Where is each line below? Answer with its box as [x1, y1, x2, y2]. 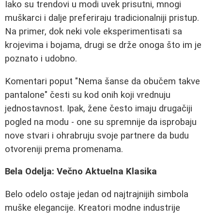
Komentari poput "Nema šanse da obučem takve [5, 76, 200, 87]
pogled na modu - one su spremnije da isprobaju [5, 116, 197, 127]
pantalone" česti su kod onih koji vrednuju [5, 89, 170, 100]
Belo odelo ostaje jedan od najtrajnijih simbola [5, 188, 188, 200]
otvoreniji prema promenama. [5, 143, 123, 155]
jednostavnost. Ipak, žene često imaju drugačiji [5, 103, 192, 114]
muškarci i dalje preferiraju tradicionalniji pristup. [5, 12, 199, 23]
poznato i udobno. [5, 53, 77, 64]
